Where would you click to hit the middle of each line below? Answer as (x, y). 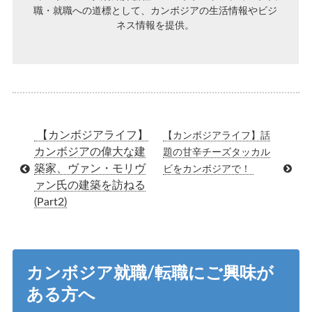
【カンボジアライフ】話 (216, 136)
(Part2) (50, 202)
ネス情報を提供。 (156, 25)
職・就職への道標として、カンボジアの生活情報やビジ (156, 11)
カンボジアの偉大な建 (89, 151)
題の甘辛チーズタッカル (216, 153)
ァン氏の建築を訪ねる (89, 185)
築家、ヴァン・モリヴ (89, 168)
